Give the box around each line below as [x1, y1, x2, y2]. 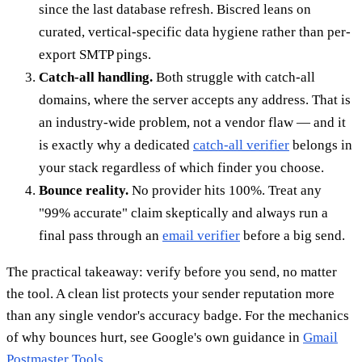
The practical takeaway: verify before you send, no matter [6, 263, 337, 280]
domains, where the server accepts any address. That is [39, 91, 351, 107]
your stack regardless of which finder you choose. [39, 159, 324, 175]
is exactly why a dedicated [39, 137, 193, 153]
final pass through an [39, 227, 162, 243]
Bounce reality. [39, 182, 128, 198]
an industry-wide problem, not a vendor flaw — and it [39, 114, 346, 130]
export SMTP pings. [39, 46, 151, 62]
